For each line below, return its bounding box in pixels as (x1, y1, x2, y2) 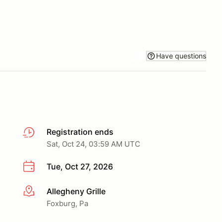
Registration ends (47, 127, 113, 137)
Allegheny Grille (47, 186, 106, 196)
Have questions (156, 51, 206, 60)
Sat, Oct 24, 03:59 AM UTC (47, 139, 140, 149)
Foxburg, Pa (47, 198, 88, 208)
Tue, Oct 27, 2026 (47, 162, 113, 171)
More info (22, 186, 58, 197)
